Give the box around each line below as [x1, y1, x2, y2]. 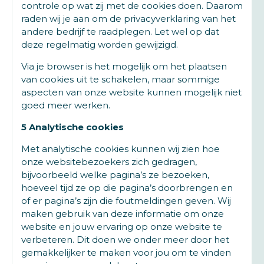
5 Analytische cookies [21, 121, 124, 133]
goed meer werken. [21, 100, 110, 111]
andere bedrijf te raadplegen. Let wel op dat [21, 26, 219, 37]
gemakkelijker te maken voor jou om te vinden [21, 247, 231, 258]
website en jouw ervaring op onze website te [21, 221, 222, 232]
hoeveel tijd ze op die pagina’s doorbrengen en [21, 182, 233, 193]
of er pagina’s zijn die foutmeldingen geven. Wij [21, 195, 231, 206]
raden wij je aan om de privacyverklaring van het [21, 13, 236, 24]
